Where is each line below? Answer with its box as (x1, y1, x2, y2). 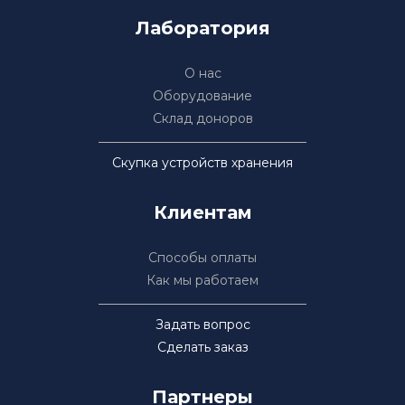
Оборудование (153, 88, 252, 105)
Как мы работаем (146, 272, 259, 289)
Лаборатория (135, 17, 270, 40)
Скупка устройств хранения (112, 155, 293, 172)
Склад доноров (152, 110, 253, 127)
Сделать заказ (156, 339, 249, 356)
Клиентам (153, 202, 252, 224)
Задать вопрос (155, 316, 250, 334)
